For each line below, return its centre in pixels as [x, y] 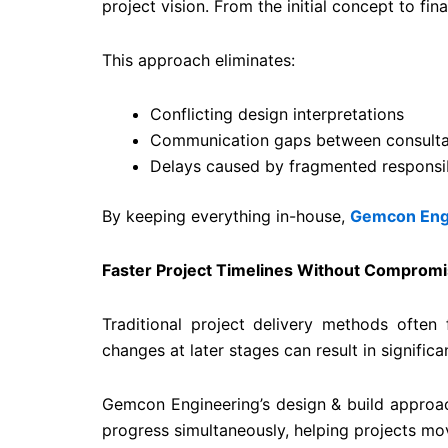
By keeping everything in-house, [226, 216]
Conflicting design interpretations [277, 114]
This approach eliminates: [198, 60]
